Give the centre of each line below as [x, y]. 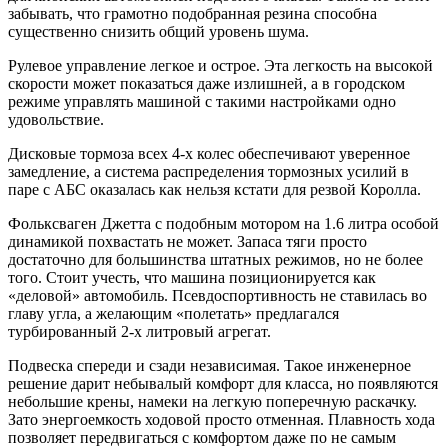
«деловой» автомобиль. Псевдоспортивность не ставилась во [217, 296]
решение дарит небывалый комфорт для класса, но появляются [223, 384]
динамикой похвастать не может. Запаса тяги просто [187, 242]
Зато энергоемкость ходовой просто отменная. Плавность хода [221, 420]
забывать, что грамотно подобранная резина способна [192, 14]
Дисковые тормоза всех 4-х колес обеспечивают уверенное [209, 154]
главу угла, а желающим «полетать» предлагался [173, 314]
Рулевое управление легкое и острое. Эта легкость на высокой [220, 66]
